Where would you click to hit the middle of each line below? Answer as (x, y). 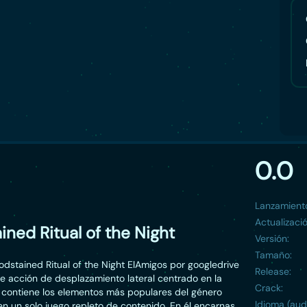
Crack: (269, 288)
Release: (273, 271)
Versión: (272, 238)
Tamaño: (273, 255)
